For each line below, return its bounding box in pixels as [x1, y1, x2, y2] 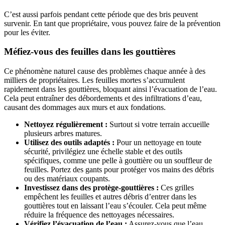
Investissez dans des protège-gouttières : [24, 183, 159, 192]
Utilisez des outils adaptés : [24, 138, 115, 147]
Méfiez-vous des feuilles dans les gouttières [4, 46, 175, 57]
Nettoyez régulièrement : [24, 120, 107, 129]
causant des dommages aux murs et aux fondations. [4, 103, 166, 112]
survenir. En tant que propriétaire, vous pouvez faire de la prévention [4, 19, 220, 28]
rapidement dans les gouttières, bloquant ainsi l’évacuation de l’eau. [4, 85, 217, 94]
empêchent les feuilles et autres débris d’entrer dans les [24, 192, 196, 201]
